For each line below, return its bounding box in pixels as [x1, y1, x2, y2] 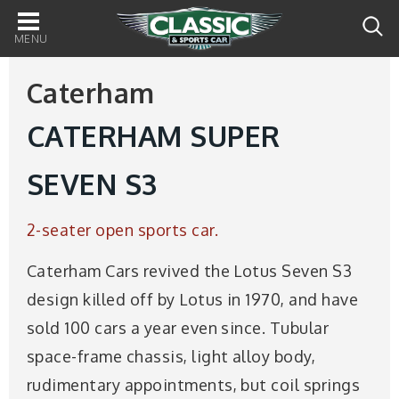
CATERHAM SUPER [27, 118, 281, 154]
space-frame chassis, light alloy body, [27, 346, 316, 366]
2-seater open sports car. [27, 220, 218, 240]
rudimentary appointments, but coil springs [27, 374, 361, 395]
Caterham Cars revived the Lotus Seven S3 [27, 260, 353, 281]
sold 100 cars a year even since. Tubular [27, 317, 330, 338]
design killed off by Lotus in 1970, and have [27, 289, 359, 309]
